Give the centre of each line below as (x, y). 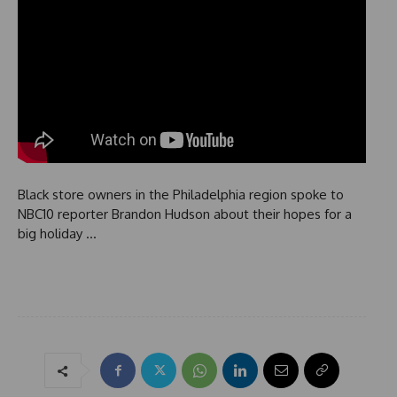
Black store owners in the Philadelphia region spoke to (181, 195)
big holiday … (57, 234)
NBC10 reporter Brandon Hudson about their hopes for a (185, 214)
